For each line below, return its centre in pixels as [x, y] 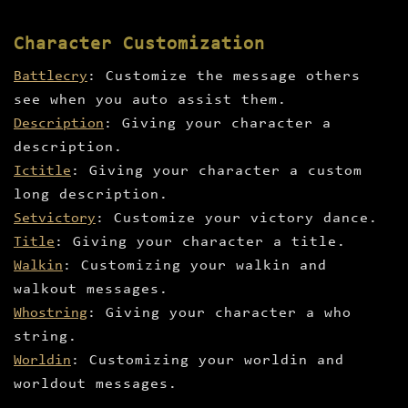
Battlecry [51, 77]
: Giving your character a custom [217, 172]
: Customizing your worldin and [208, 361]
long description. [91, 195]
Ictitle [42, 172]
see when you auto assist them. [150, 101]
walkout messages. [91, 290]
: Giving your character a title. [200, 243]
